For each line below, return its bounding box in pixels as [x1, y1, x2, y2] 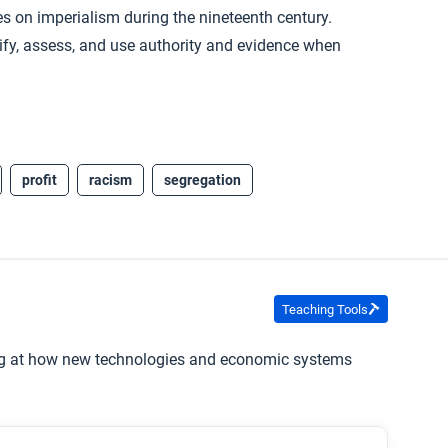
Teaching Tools [282, 301, 368, 317]
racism [89, 172, 132, 188]
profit [22, 172, 57, 188]
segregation [164, 172, 241, 188]
